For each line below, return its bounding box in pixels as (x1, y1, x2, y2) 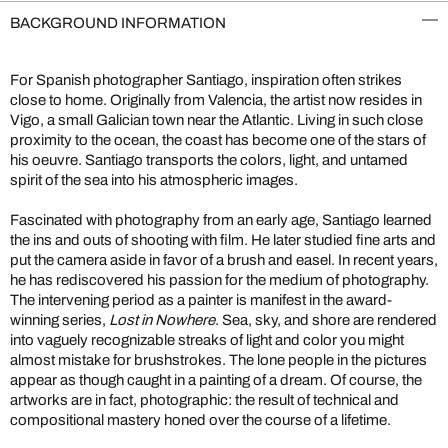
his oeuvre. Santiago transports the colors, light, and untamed (10, 152, 408, 168)
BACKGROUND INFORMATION (10, 15, 226, 31)
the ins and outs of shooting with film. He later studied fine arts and (10, 232, 436, 248)
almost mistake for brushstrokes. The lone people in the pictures (10, 352, 427, 368)
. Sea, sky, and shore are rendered (215, 312, 437, 328)
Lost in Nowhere (109, 312, 215, 328)
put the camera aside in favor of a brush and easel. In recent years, (10, 252, 438, 268)
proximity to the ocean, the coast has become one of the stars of (10, 132, 426, 148)
